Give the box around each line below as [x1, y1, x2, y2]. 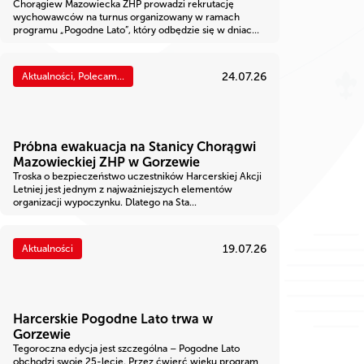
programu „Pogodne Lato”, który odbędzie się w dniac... [13, 24, 259, 37]
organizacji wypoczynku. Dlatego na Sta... [13, 197, 197, 209]
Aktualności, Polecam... [22, 71, 124, 83]
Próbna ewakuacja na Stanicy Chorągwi [13, 139, 256, 155]
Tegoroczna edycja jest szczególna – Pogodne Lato [13, 343, 240, 355]
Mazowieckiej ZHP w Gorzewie [13, 154, 200, 171]
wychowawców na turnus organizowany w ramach [13, 11, 240, 24]
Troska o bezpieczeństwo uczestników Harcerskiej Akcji [13, 171, 262, 183]
